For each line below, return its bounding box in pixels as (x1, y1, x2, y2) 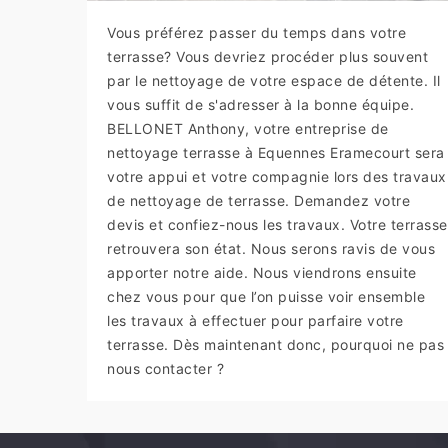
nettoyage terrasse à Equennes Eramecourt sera (107, 143, 445, 161)
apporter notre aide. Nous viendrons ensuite (107, 263, 417, 281)
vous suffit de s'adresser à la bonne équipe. (107, 95, 414, 113)
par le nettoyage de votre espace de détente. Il (107, 71, 441, 89)
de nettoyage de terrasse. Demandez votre (107, 191, 410, 209)
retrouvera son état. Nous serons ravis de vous (107, 239, 435, 257)
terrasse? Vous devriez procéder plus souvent (107, 47, 428, 65)
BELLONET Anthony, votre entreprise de (107, 119, 389, 137)
